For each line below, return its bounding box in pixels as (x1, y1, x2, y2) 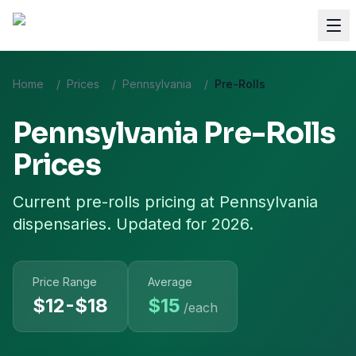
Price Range (33, 275, 97, 288)
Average (148, 275, 192, 288)
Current (13, 192, 75, 211)
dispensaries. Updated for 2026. (13, 215, 253, 234)
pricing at (140, 192, 219, 211)
